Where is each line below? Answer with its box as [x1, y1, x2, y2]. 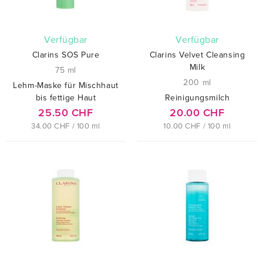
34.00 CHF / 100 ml [31, 122, 101, 131]
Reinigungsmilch [164, 93, 230, 103]
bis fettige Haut [35, 93, 96, 103]
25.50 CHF [38, 106, 93, 120]
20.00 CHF [170, 106, 225, 120]
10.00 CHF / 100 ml [163, 122, 232, 131]
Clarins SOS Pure [32, 50, 100, 60]
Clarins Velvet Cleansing [149, 50, 245, 60]
